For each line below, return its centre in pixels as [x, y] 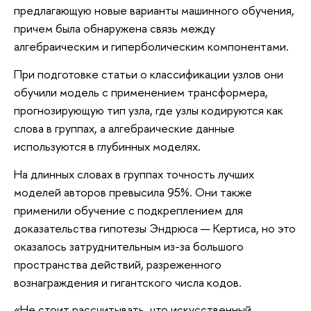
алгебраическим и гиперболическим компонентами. [151, 47]
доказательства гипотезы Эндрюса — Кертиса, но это [155, 228]
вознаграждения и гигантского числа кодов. [128, 282]
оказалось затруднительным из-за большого [129, 246]
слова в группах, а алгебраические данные [124, 128]
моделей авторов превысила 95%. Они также [133, 192]
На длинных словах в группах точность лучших [134, 174]
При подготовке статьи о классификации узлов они [149, 74]
